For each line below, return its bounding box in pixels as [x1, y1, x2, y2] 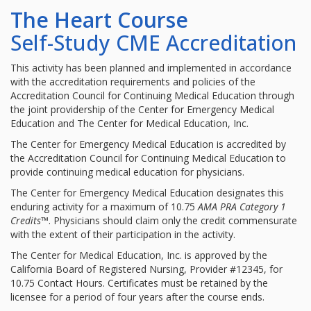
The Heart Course [10, 6, 188, 35]
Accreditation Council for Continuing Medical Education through [10, 89, 294, 103]
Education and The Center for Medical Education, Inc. [10, 117, 249, 131]
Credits [10, 214, 41, 228]
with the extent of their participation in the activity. [10, 228, 235, 242]
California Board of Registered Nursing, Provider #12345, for [10, 262, 283, 276]
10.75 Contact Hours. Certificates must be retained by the [10, 276, 268, 290]
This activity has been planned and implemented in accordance [10, 61, 292, 75]
